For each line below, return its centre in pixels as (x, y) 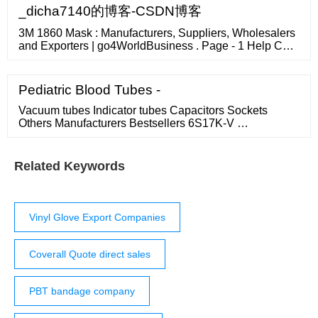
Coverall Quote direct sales (90, 254)
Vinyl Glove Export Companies (97, 218)
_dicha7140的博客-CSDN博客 (110, 11)
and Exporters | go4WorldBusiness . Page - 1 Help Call (157, 46)
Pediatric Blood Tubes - (89, 90)
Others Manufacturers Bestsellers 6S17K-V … (133, 124)
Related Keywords (70, 166)
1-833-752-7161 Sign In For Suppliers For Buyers (143, 59)
